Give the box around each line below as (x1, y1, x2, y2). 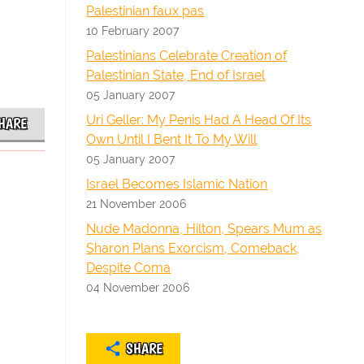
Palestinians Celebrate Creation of (86, 48, 288, 63)
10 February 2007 (86, 24, 180, 37)
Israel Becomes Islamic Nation (86, 176, 268, 192)
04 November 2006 (86, 280, 190, 294)
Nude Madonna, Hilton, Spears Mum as (86, 221, 323, 236)
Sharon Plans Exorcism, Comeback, (86, 240, 301, 256)
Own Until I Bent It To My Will (86, 132, 258, 147)
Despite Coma (86, 260, 171, 275)
